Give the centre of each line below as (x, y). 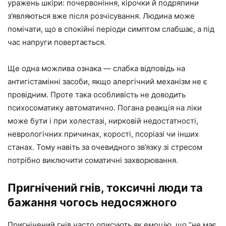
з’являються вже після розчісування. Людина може (101, 16)
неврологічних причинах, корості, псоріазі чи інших (103, 134)
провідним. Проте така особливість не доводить (97, 95)
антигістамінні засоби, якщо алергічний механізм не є (107, 81)
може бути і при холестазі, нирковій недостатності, (103, 121)
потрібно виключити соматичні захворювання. (93, 160)
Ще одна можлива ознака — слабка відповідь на (96, 68)
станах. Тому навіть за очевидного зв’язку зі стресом (105, 147)
